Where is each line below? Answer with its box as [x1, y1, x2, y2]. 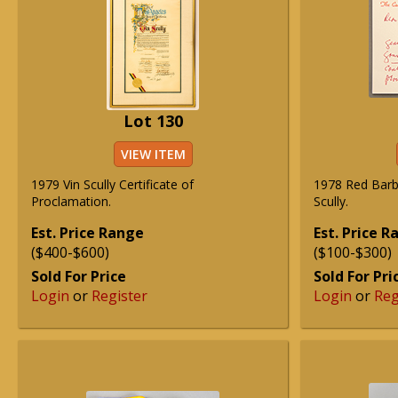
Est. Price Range [31, 223, 144, 243]
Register [92, 286, 147, 306]
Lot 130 [123, 110, 183, 131]
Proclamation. [31, 193, 111, 210]
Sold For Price [31, 267, 126, 286]
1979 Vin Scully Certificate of [31, 176, 194, 193]
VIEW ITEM [120, 146, 186, 163]
